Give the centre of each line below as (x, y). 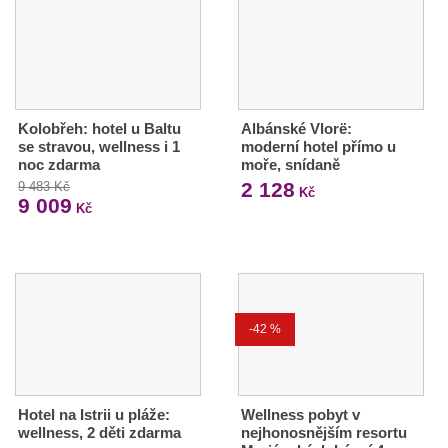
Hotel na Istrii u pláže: (94, 415)
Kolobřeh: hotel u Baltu (99, 129)
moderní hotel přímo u (318, 147)
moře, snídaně (290, 165)
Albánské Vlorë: (296, 129)
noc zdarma (59, 165)
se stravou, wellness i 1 (99, 147)
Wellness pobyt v (300, 415)
